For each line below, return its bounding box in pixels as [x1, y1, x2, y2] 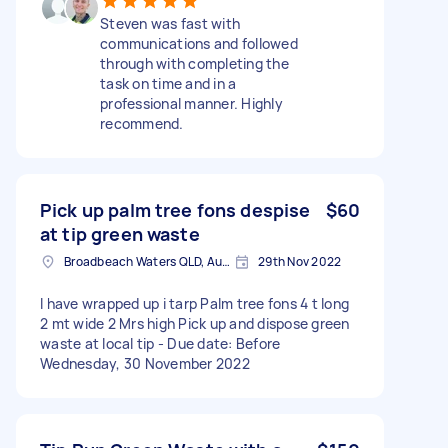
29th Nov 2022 [258, 252, 342, 270]
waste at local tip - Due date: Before [40, 333, 281, 353]
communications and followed [100, 33, 298, 53]
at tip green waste [40, 221, 200, 246]
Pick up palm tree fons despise [40, 197, 311, 222]
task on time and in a [100, 73, 237, 93]
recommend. [100, 113, 184, 133]
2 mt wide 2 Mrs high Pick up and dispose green [40, 313, 350, 333]
